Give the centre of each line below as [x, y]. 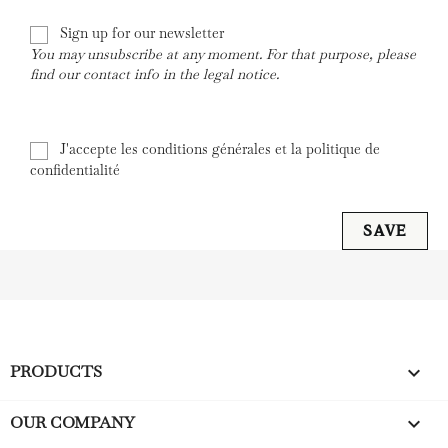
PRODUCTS [56, 371]
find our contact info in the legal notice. [154, 73]
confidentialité [75, 169]
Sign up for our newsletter [140, 32]
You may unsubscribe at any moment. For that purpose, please [223, 53]
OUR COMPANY [72, 422]
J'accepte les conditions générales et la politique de [218, 148]
